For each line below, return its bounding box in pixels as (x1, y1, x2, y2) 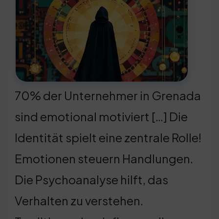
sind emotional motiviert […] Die (15, 109, 188, 124)
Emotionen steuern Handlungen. (15, 151, 193, 166)
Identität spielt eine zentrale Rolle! (15, 130, 201, 145)
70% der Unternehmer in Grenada (15, 88, 201, 103)
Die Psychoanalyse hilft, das (15, 172, 168, 187)
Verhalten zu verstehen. (15, 193, 143, 208)
